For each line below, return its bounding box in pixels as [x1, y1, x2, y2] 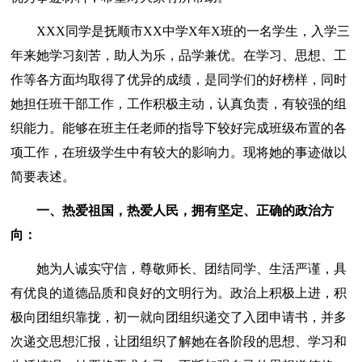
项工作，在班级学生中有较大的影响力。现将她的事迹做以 [11, 145, 347, 160]
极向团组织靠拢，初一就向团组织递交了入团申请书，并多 [11, 310, 347, 325]
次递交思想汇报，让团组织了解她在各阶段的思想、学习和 [11, 335, 347, 349]
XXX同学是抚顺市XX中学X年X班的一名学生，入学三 [11, 24, 351, 39]
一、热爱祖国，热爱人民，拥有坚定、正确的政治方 [11, 204, 335, 218]
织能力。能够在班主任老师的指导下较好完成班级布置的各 [11, 121, 347, 136]
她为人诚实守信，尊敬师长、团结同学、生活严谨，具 [11, 262, 347, 276]
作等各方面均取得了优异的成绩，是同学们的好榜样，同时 [11, 73, 347, 87]
